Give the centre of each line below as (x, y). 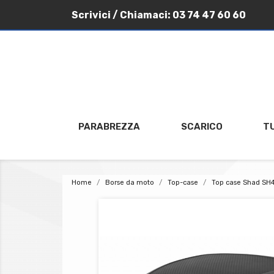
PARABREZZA (109, 127)
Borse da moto (130, 183)
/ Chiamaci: (142, 15)
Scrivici (91, 15)
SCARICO (202, 127)
